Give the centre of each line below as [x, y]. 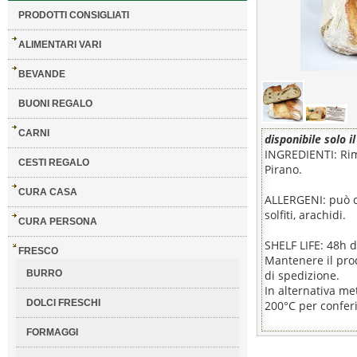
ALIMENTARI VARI [59, 45]
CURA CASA [47, 192]
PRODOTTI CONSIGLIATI [73, 15]
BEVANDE [41, 74]
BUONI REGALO [55, 104]
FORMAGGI [52, 332]
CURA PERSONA [57, 222]
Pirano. [283, 169]
